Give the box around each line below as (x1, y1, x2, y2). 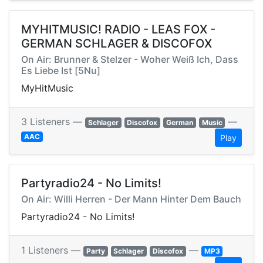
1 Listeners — (21, 244, 83, 257)
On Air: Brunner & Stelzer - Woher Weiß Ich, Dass (21, 53, 238, 66)
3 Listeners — (21, 116, 85, 128)
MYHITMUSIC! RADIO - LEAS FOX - (21, 22, 215, 37)
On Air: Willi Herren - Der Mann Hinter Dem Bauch (21, 193, 241, 205)
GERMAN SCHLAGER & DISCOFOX (21, 36, 212, 51)
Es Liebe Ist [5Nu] (21, 65, 100, 77)
